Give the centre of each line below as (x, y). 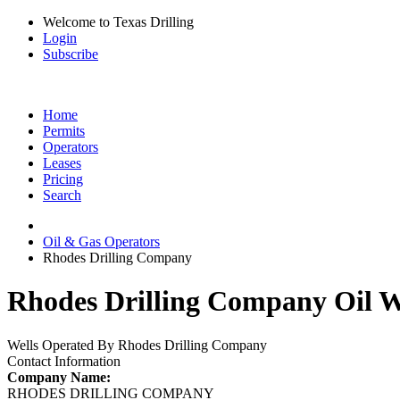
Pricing (63, 179)
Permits (64, 131)
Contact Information (64, 361)
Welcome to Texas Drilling (118, 22)
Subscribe (71, 54)
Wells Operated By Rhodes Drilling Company (137, 345)
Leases (62, 163)
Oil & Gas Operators (101, 242)
